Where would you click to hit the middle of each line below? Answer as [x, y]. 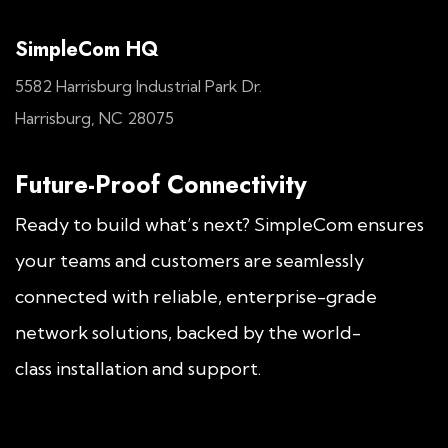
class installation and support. [140, 368]
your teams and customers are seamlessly [189, 260]
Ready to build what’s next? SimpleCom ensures [219, 224]
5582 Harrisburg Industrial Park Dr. [140, 86]
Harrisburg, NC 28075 [94, 118]
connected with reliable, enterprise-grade [196, 296]
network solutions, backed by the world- [188, 332]
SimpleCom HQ [87, 49]
